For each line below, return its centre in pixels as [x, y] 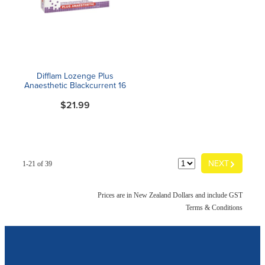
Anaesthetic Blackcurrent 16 [75, 85]
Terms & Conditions [214, 208]
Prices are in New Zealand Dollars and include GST [170, 195]
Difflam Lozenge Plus [75, 76]
